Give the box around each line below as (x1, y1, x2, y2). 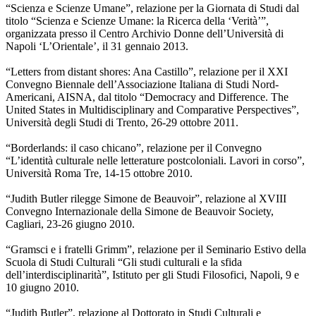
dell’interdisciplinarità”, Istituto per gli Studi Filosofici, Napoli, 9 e (6, 269, 299, 281)
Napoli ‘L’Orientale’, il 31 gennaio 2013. (6, 40, 188, 53)
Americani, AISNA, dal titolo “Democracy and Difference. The (6, 91, 288, 104)
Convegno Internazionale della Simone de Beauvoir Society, (6, 205, 274, 218)
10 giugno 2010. (6, 281, 79, 294)
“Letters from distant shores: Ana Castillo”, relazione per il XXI (6, 66, 288, 78)
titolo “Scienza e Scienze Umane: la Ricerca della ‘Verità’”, (6, 15, 269, 28)
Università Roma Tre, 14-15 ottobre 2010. (6, 167, 193, 180)
